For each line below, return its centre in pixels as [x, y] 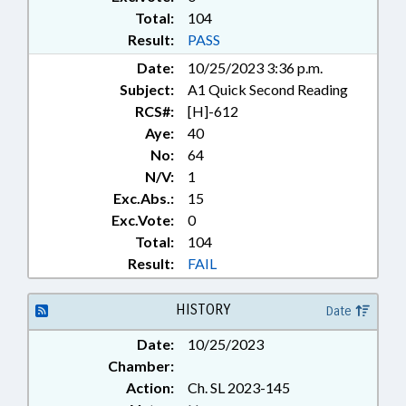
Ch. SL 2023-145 [239, 388]
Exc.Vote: [143, 220]
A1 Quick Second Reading [268, 90]
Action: [150, 388]
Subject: [147, 90]
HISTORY [203, 310]
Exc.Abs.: [144, 198]
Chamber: [141, 366]
